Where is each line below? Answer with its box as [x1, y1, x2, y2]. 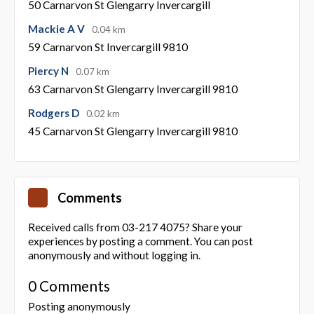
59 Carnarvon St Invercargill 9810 [27, 41, 188, 54]
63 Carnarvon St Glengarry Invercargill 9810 [27, 83, 238, 96]
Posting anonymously [27, 299, 130, 313]
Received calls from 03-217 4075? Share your [27, 220, 243, 233]
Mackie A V [27, 22, 87, 36]
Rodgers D [27, 107, 81, 120]
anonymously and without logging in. [27, 248, 200, 261]
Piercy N [27, 64, 71, 78]
